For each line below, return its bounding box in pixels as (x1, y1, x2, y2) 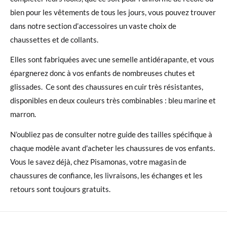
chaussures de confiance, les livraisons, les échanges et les (10, 171, 203, 180)
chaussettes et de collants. (10, 34, 100, 44)
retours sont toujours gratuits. (10, 184, 110, 194)
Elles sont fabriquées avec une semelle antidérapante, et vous (10, 55, 214, 64)
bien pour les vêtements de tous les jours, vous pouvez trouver (10, 7, 216, 17)
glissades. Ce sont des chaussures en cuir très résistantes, (10, 82, 203, 92)
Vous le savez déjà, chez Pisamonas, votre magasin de (10, 157, 186, 166)
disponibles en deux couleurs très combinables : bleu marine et (10, 96, 216, 105)
